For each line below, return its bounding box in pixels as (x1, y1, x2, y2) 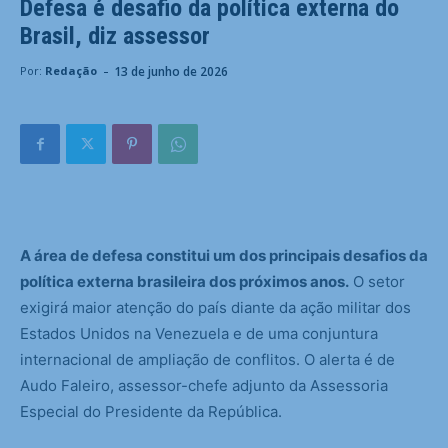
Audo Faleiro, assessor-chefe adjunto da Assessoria (20, 376, 388, 396)
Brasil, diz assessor (20, 22, 210, 51)
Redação (45, 63, 97, 79)
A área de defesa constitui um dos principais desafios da (20, 246, 428, 266)
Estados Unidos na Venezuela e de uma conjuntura (20, 324, 378, 344)
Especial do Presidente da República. (20, 402, 282, 422)
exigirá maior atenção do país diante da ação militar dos (20, 298, 411, 318)
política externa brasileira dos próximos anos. (20, 272, 349, 292)
